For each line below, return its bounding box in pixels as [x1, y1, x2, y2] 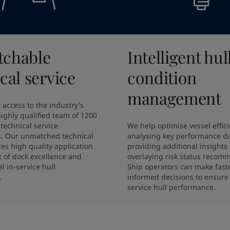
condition [127, 66, 197, 88]
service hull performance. [127, 182, 216, 192]
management [127, 87, 221, 109]
